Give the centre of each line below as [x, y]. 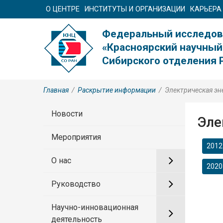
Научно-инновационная [95, 207]
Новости [67, 113]
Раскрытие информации [117, 90]
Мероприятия [76, 137]
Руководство [76, 184]
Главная [56, 90]
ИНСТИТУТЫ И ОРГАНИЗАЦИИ [135, 9]
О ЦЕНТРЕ [63, 9]
